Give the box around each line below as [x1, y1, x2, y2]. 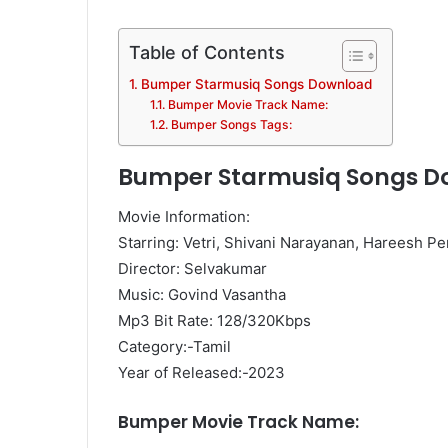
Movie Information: [118, 207, 250, 227]
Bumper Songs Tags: [170, 116, 292, 132]
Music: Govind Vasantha [118, 285, 286, 305]
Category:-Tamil [118, 337, 231, 357]
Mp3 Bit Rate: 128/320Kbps [118, 311, 311, 331]
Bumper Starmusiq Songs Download [140, 75, 372, 92]
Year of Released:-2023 [118, 363, 285, 383]
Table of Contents [129, 41, 285, 63]
